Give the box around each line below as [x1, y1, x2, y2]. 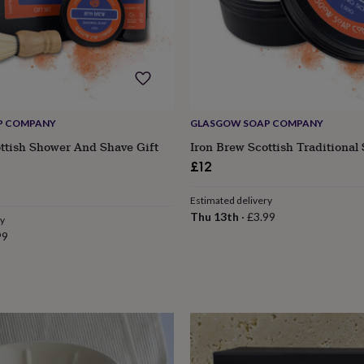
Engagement [4, 279, 74, 294]
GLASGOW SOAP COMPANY [189, 116, 323, 129]
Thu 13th [189, 209, 239, 223]
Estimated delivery [189, 193, 272, 206]
